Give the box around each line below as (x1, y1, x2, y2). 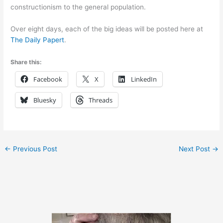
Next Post (178, 144, 212, 153)
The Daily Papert (10, 36, 65, 44)
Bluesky (33, 96, 57, 105)
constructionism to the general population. (10, 3, 146, 11)
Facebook (33, 75, 63, 84)
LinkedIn (131, 75, 157, 84)
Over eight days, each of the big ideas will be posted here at (10, 25, 204, 33)
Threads (89, 96, 113, 105)
